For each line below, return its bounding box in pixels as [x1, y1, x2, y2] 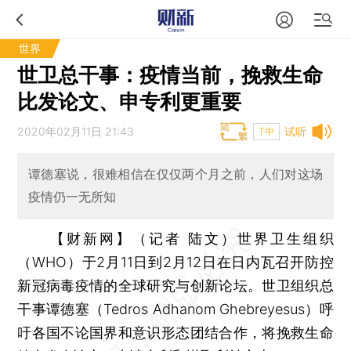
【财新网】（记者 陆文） [50, 230, 237, 247]
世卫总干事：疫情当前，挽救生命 [17, 63, 324, 87]
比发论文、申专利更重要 [17, 89, 242, 114]
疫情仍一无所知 [27, 189, 116, 205]
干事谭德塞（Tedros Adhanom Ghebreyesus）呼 [17, 300, 334, 317]
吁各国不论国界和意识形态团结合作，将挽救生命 [17, 324, 334, 341]
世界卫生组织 [237, 230, 334, 247]
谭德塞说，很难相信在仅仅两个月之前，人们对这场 [27, 166, 324, 183]
